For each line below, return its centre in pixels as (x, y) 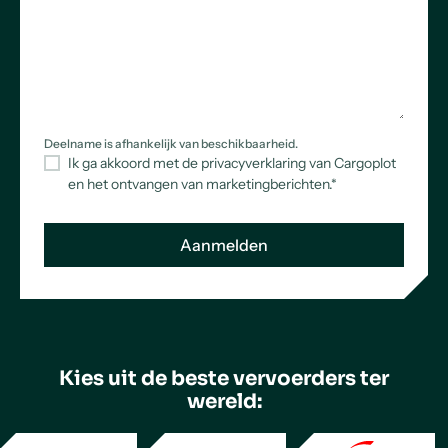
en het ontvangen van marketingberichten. (199, 184)
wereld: (224, 401)
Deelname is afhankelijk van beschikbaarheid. (171, 143)
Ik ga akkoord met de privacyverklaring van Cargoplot (232, 163)
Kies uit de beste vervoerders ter (224, 378)
